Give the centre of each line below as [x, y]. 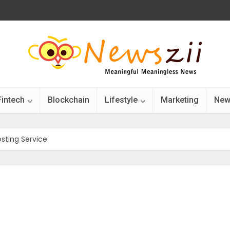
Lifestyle [121, 100]
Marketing [180, 100]
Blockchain [69, 100]
